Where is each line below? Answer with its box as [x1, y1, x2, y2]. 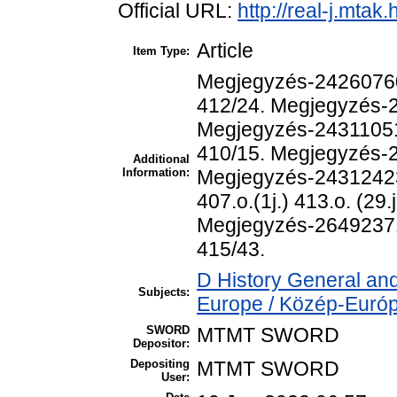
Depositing [130, 357, 190, 371]
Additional [133, 152, 190, 167]
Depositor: [133, 337, 190, 351]
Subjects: [138, 285, 190, 300]
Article [197, 39, 253, 63]
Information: [122, 166, 190, 180]
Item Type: [133, 44, 190, 58]
